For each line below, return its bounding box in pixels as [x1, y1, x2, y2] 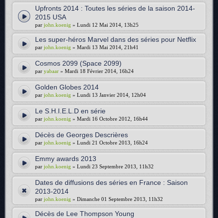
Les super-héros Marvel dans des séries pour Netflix [35, 36, 196, 43]
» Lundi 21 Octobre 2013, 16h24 [71, 140, 148, 145]
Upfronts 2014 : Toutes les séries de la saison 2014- [35, 4, 195, 12]
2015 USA [35, 13, 66, 21]
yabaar [44, 68, 59, 74]
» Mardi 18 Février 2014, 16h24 [59, 68, 134, 74]
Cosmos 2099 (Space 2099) [35, 59, 122, 67]
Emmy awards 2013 [35, 155, 96, 163]
